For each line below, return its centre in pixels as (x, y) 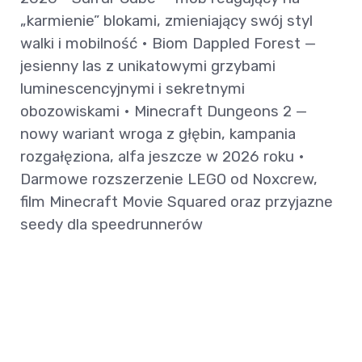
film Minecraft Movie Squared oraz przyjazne (177, 202)
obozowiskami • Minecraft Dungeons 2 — (164, 112)
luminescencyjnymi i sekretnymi (133, 89)
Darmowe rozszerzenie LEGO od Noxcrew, (169, 179)
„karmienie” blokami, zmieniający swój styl (166, 21)
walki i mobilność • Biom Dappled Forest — (168, 44)
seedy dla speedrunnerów (112, 225)
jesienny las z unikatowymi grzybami (148, 66)
